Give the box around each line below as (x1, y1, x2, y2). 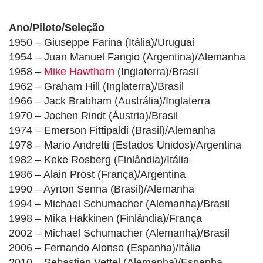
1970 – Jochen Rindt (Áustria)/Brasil (9, 110, 178, 122)
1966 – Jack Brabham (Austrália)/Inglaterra (9, 95, 210, 107)
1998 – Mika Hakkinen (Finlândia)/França (9, 213, 202, 225)
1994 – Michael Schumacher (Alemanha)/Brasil (9, 198, 230, 210)
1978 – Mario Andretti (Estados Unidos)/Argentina (9, 139, 241, 151)
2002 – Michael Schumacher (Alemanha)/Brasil (9, 227, 230, 240)
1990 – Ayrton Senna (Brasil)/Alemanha (9, 183, 194, 195)
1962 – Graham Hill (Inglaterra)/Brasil (9, 80, 184, 93)
